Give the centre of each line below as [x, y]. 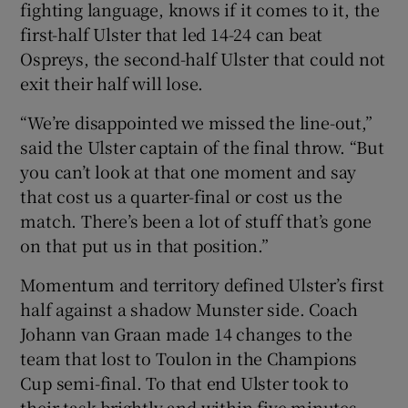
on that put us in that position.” [144, 245]
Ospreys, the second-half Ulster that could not [203, 58]
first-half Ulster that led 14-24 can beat [172, 33]
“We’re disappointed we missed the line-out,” [196, 122]
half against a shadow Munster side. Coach [189, 308]
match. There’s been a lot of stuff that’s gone [196, 220]
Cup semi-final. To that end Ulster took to [185, 382]
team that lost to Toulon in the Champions [189, 357]
